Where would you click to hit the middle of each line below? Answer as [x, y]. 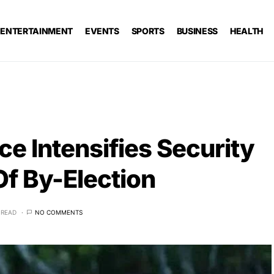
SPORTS [148, 31]
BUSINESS [197, 31]
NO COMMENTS [59, 212]
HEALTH [246, 31]
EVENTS [102, 31]
